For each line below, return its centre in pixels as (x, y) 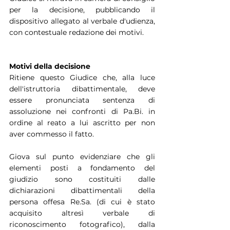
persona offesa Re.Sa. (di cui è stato (82, 202)
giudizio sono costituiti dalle (82, 179)
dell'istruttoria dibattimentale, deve (82, 89)
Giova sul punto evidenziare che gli (82, 156)
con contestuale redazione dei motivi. (76, 32)
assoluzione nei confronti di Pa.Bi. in (82, 111)
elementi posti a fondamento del (82, 168)
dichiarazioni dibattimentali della (82, 190)
